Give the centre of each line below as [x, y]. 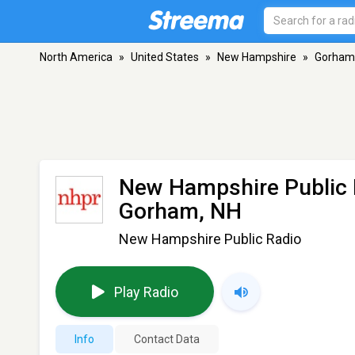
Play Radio [146, 292]
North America [76, 57]
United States [165, 57]
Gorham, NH [180, 211]
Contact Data [167, 339]
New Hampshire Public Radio [210, 239]
